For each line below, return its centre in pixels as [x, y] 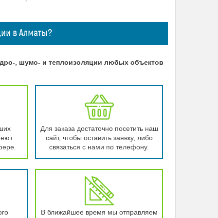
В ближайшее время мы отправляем [99, 212]
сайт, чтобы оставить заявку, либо [99, 138]
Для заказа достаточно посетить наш [99, 128]
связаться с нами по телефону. [99, 147]
